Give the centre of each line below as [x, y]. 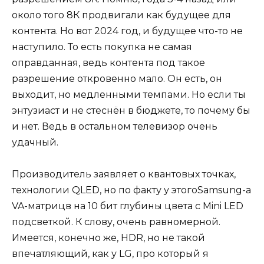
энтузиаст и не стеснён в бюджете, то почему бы [131, 110]
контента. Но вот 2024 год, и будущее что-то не [127, 31]
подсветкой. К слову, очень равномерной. [116, 222]
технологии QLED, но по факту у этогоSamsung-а [131, 190]
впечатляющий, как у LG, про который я [110, 253]
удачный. [35, 142]
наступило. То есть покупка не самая [102, 47]
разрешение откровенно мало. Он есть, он [117, 78]
